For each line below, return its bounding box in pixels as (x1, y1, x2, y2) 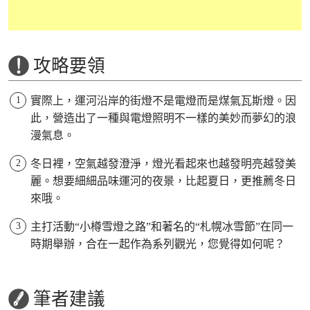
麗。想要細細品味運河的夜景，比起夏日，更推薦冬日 (30, 175, 296, 188)
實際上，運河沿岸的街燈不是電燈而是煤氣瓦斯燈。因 (30, 95, 296, 107)
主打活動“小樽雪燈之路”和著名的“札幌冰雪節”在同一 (30, 221, 293, 233)
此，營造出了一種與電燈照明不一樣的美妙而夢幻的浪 (30, 112, 296, 125)
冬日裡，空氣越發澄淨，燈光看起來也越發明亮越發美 (30, 158, 296, 170)
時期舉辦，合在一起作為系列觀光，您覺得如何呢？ (30, 238, 285, 250)
